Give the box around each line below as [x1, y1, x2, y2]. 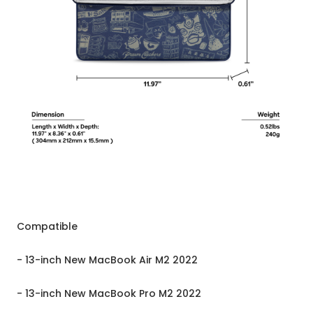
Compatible [17, 219, 78, 234]
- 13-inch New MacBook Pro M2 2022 [17, 286, 201, 301]
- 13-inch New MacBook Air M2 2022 [17, 253, 198, 268]
